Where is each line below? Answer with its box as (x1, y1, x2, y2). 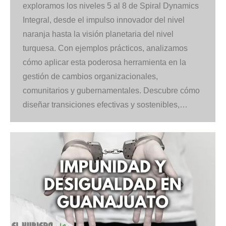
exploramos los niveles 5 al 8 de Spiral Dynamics (23, 1, 199, 10)
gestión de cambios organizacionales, (23, 72, 158, 81)
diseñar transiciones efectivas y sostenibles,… (23, 100, 188, 109)
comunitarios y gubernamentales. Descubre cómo (23, 86, 200, 95)
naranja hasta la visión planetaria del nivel (23, 29, 174, 38)
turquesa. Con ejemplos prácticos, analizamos (23, 43, 188, 52)
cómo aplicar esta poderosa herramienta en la (23, 58, 186, 67)
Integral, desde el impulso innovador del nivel (23, 15, 185, 24)
